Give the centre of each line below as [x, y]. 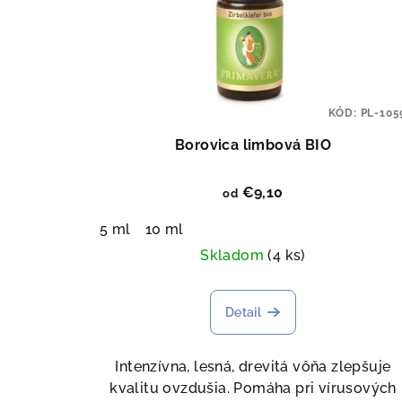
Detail [243, 313]
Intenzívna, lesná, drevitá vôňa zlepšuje [253, 367]
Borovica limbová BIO [253, 145]
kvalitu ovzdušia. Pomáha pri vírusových [253, 389]
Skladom [234, 256]
